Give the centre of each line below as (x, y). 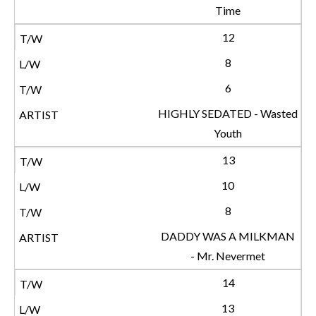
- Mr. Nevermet (228, 256)
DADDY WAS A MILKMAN (228, 236)
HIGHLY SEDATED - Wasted (228, 113)
